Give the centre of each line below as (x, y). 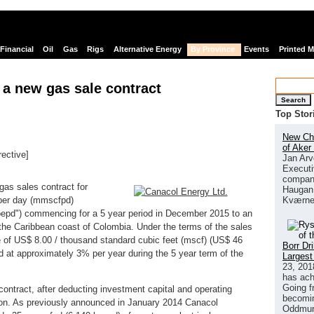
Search (293, 100)
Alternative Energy (147, 49)
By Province (212, 49)
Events (257, 49)
